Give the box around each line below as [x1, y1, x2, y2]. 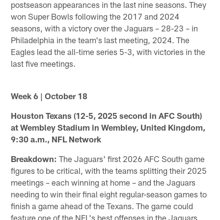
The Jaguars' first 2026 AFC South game [57, 153, 205, 164]
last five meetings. [11, 58, 76, 68]
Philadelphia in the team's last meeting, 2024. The [11, 34, 190, 45]
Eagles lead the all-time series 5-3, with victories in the [11, 46, 206, 56]
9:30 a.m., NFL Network [11, 134, 102, 144]
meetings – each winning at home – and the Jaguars [11, 177, 196, 187]
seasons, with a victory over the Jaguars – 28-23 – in [11, 23, 198, 33]
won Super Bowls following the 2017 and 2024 [11, 11, 180, 21]
